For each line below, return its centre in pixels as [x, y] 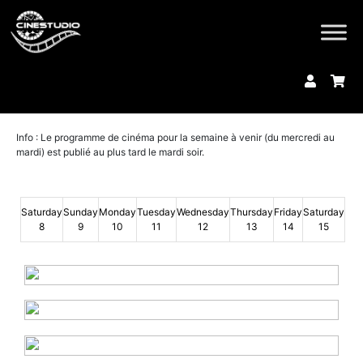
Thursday [252, 212]
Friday [288, 212]
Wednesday [203, 212]
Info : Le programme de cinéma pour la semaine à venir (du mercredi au [175, 137]
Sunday [81, 212]
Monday [117, 212]
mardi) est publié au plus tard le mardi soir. [110, 152]
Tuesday [156, 212]
